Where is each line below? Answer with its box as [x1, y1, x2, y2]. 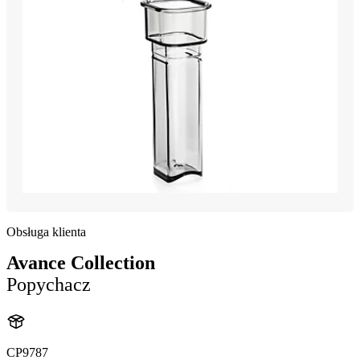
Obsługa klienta [6, 224, 86, 239]
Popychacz [6, 273, 91, 295]
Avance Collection [6, 252, 155, 273]
